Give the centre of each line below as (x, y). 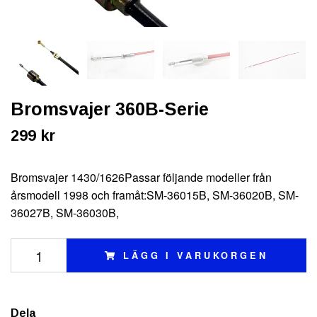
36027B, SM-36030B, (65, 213)
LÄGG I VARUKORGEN (196, 256)
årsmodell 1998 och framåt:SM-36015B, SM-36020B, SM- (155, 195)
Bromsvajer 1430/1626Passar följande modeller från (141, 178)
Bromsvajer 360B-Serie (110, 109)
